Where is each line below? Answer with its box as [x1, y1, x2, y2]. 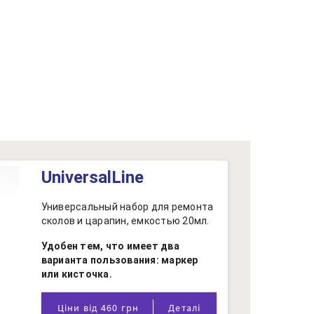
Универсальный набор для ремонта [41, 201, 214, 212]
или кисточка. [41, 268, 112, 280]
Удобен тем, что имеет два [41, 240, 179, 252]
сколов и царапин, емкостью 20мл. [41, 215, 210, 226]
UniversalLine [41, 168, 144, 187]
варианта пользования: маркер [41, 254, 198, 266]
